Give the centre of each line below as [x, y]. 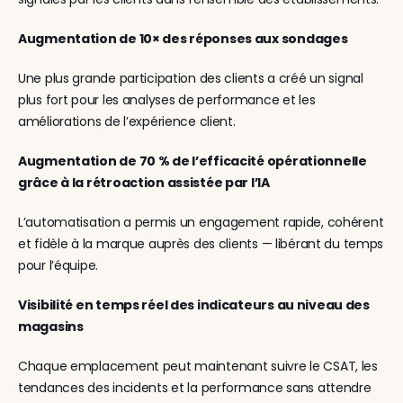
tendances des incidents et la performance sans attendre [195, 388]
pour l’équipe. [58, 265]
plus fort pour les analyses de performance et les [167, 100]
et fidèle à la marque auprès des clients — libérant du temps [201, 244]
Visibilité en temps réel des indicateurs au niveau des [194, 305]
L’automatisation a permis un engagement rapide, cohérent [201, 222]
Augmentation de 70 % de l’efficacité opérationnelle [193, 161]
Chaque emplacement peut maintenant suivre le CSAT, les [198, 366]
